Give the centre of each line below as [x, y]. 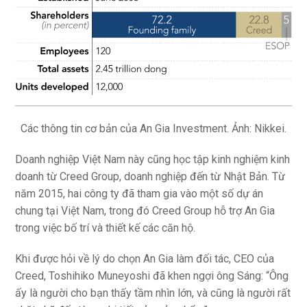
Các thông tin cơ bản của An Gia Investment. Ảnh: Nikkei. [153, 129]
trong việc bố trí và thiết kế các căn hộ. [106, 228]
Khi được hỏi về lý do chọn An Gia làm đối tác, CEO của [145, 259]
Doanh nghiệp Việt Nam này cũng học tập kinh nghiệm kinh [153, 160]
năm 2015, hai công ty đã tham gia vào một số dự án [139, 194]
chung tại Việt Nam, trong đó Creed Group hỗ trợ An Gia [145, 211]
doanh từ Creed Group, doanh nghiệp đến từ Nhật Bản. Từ [150, 177]
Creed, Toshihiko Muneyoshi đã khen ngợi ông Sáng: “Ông [152, 276]
